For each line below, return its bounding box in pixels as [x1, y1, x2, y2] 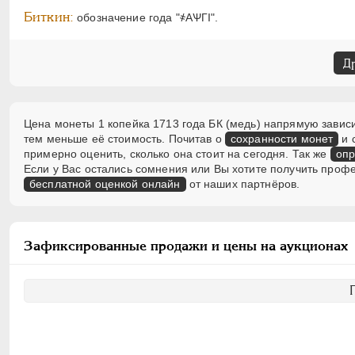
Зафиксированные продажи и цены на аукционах [24, 238, 348, 254]
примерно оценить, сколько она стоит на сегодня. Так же [24, 147, 330, 160]
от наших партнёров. [185, 177, 300, 190]
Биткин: [24, 10, 74, 25]
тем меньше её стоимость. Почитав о [24, 132, 225, 145]
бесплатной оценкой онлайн [29, 177, 181, 190]
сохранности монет [230, 132, 334, 145]
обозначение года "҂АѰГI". [73, 11, 219, 24]
